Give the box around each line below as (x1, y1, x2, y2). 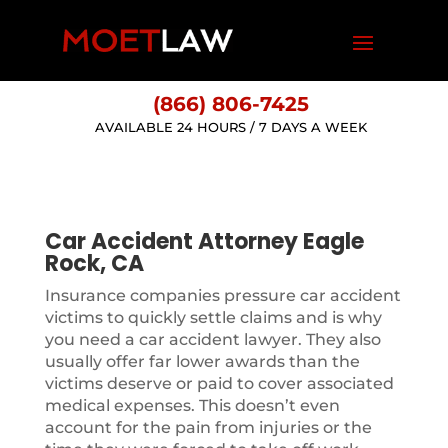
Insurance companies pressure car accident (44, 286, 401, 305)
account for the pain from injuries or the (44, 418, 372, 437)
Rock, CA (44, 248, 144, 279)
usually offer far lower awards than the (44, 352, 360, 371)
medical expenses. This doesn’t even (44, 396, 340, 415)
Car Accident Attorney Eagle (44, 226, 364, 257)
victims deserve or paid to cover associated (44, 374, 394, 393)
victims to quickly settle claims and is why (44, 308, 382, 327)
